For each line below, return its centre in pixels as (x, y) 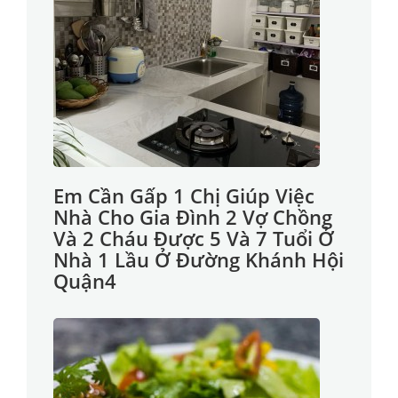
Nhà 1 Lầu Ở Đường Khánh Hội (199, 259)
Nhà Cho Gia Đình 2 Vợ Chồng (193, 217)
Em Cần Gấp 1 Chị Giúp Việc (184, 195)
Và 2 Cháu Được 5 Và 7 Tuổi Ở (194, 238)
